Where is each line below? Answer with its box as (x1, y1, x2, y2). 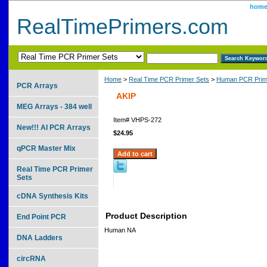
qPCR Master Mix (17, 144, 76, 153)
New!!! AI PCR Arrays (17, 123, 91, 132)
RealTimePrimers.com (17, 14, 228, 39)
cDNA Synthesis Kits (17, 191, 88, 200)
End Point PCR (17, 212, 66, 221)
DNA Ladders (17, 233, 63, 242)
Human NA (104, 226, 136, 234)
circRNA (17, 254, 46, 263)
